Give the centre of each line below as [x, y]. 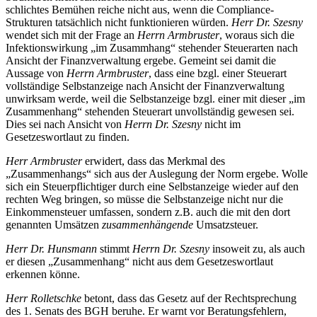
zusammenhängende [149, 224]
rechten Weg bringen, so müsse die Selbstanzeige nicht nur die [144, 199]
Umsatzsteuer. [227, 224]
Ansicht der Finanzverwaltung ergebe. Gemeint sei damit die [141, 60]
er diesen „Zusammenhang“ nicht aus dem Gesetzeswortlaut [139, 261]
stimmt [116, 248]
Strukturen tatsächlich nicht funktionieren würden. [119, 22]
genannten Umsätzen [54, 224]
